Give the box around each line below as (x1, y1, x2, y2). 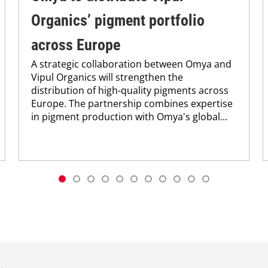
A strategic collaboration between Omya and (31, 57, 232, 71)
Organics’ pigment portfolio (31, 11, 205, 30)
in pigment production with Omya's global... (31, 110, 228, 124)
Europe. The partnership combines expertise (31, 97, 233, 111)
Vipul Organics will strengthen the (31, 71, 184, 84)
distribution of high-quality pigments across (31, 84, 229, 98)
